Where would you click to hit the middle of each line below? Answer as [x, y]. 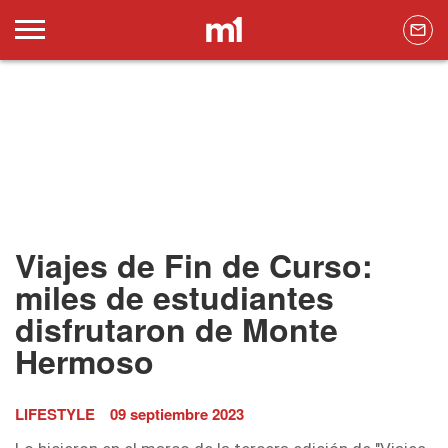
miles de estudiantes [174, 297]
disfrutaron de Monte [176, 329]
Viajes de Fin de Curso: [194, 265]
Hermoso [84, 361]
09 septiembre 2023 [177, 414]
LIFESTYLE [55, 414]
